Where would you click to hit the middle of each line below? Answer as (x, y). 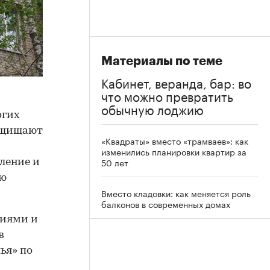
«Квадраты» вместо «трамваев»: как (175, 140)
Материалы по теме (162, 61)
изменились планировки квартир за (174, 151)
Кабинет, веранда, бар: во (176, 82)
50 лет (115, 162)
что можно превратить (167, 95)
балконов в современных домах (166, 204)
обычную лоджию (152, 108)
